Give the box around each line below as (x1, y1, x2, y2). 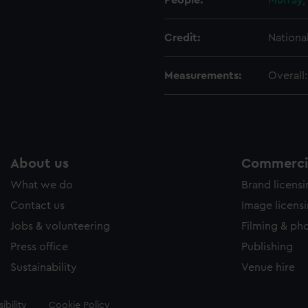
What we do (10, 179, 73, 190)
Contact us (10, 200, 65, 211)
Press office (10, 241, 68, 252)
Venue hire (241, 262, 295, 273)
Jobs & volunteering (10, 221, 110, 232)
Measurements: (164, 70, 241, 81)
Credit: (164, 32, 200, 43)
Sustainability (10, 262, 77, 273)
